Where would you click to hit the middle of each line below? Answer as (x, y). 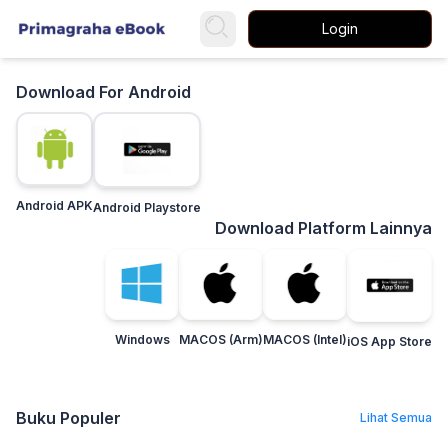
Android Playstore (147, 208)
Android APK (54, 205)
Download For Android (103, 92)
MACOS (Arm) (221, 339)
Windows (142, 339)
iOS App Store (389, 342)
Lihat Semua (396, 418)
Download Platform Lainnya (323, 228)
